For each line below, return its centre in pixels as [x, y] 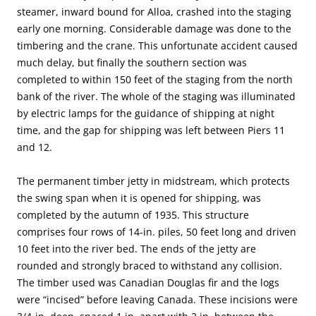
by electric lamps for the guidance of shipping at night [146, 114]
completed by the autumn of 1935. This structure [133, 215]
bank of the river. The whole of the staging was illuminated [156, 97]
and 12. [35, 147]
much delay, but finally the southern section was [132, 63]
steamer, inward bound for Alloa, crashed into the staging [154, 12]
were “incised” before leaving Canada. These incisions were [157, 300]
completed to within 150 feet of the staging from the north [155, 80]
